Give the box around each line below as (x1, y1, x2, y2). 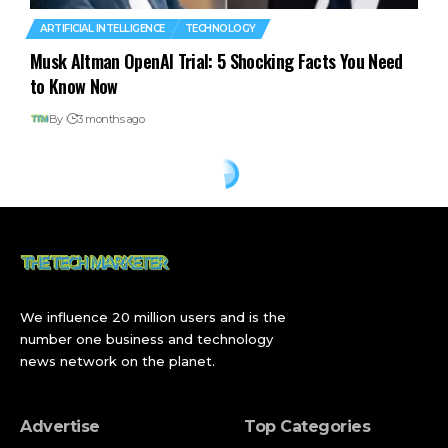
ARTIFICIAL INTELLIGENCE (40, 21, 165, 35)
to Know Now (30, 72, 118, 99)
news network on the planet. (20, 352, 215, 369)
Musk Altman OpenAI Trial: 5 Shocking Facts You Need (30, 47, 403, 74)
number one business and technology (20, 330, 273, 347)
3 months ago (77, 111, 145, 126)
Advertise (20, 416, 100, 436)
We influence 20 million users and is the (20, 308, 286, 325)
